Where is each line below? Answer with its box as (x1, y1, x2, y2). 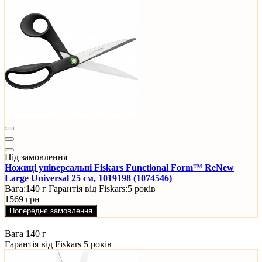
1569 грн (5, 194, 40, 205)
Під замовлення (5, 152, 67, 163)
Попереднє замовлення (9, 206, 92, 216)
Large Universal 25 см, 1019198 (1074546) (5, 173, 172, 184)
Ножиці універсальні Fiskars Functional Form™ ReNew (5, 163, 234, 173)
